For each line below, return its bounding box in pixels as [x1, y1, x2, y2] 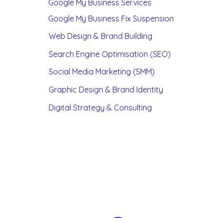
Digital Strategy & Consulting [49, 103, 152, 112]
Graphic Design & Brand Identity [49, 85, 163, 94]
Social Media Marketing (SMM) [49, 67, 155, 76]
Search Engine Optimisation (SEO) [49, 49, 171, 59]
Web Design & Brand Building [49, 31, 153, 41]
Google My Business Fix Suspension [48, 14, 174, 23]
